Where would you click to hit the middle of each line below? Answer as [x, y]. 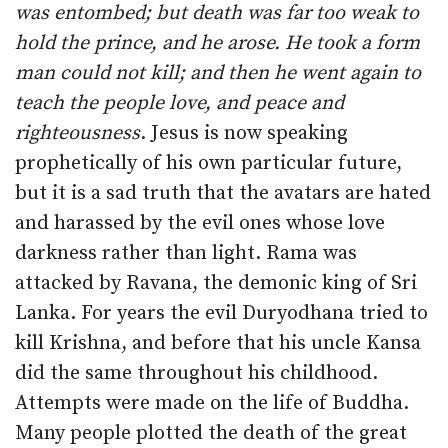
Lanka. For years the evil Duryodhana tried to [221, 313]
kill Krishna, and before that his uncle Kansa [218, 343]
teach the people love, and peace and [179, 103]
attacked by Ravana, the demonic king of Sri [216, 283]
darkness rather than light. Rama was [186, 253]
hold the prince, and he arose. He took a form [217, 43]
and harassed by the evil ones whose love [200, 223]
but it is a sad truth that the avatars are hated [223, 193]
